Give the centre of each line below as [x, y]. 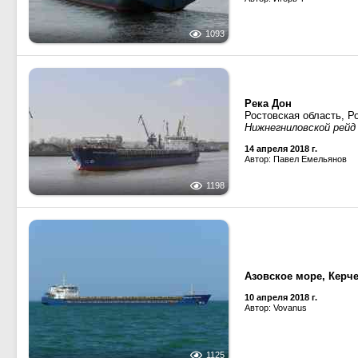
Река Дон [268, 103]
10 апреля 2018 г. [281, 297]
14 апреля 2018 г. [281, 149]
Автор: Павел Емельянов [296, 159]
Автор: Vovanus [276, 308]
